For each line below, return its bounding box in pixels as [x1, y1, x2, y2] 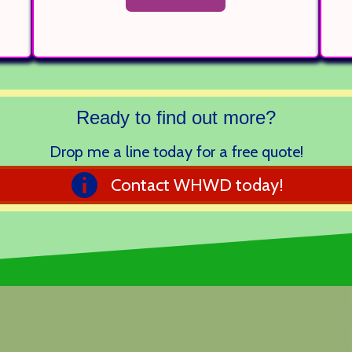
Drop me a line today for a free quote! [49, 142, 303, 162]
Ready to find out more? [76, 107, 276, 129]
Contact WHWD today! [111, 174, 284, 196]
